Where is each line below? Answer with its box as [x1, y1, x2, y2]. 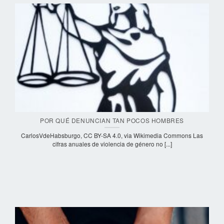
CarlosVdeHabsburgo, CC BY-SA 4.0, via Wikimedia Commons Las [21, 131, 203, 140]
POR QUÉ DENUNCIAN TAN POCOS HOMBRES [40, 116, 184, 125]
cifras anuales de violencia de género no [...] [52, 139, 172, 148]
